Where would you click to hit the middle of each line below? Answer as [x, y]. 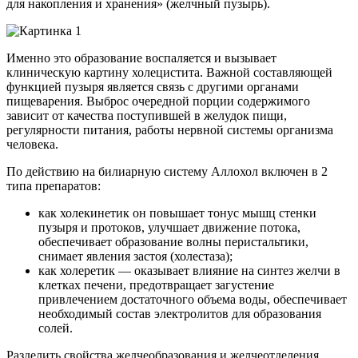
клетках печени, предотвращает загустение [156, 284]
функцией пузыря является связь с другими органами [153, 86]
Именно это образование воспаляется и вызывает [141, 58]
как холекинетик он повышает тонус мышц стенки [177, 213]
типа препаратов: [54, 185]
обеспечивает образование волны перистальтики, [173, 241]
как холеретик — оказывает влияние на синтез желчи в [189, 270]
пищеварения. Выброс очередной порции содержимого [158, 101]
